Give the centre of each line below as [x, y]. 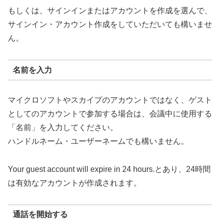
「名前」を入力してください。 [63, 128]
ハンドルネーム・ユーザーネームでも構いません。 [98, 141]
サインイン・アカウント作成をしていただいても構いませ [110, 25]
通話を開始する [40, 215]
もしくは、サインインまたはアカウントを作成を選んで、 [110, 11]
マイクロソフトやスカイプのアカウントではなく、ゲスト [110, 100]
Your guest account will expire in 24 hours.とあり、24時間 [109, 169]
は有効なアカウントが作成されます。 [75, 183]
